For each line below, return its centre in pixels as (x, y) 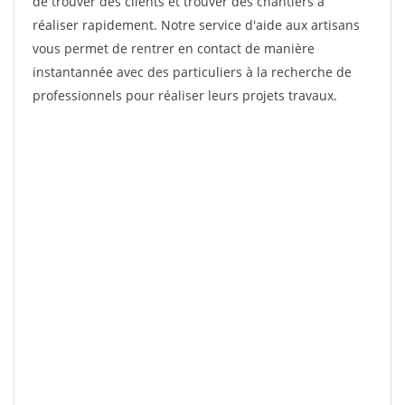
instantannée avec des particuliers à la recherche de (192, 72)
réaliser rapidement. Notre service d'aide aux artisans (196, 25)
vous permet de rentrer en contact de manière (174, 48)
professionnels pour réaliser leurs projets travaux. (185, 95)
